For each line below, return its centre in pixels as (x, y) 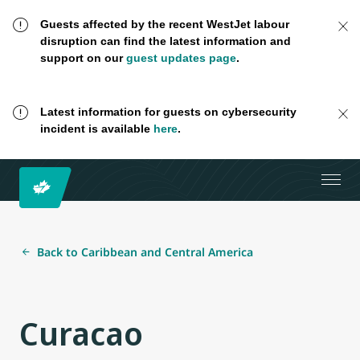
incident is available (96, 129)
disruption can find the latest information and (165, 41)
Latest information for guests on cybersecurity (168, 112)
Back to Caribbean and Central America (145, 252)
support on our (83, 58)
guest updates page (181, 58)
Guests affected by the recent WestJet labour (164, 24)
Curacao (81, 333)
